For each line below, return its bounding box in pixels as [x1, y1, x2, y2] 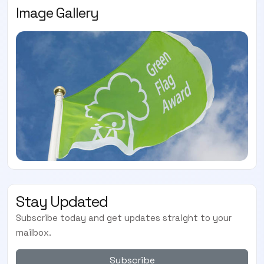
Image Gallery [16, 3, 98, 22]
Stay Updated [16, 192, 108, 211]
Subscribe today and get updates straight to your [16, 212, 232, 223]
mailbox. [16, 226, 51, 238]
